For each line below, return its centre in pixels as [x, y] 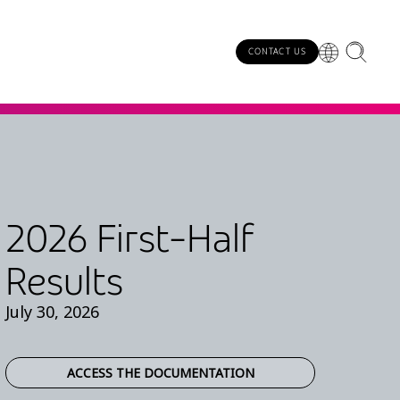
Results [65, 281]
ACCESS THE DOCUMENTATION [160, 372]
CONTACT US [277, 52]
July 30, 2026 [53, 311]
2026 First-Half [130, 238]
